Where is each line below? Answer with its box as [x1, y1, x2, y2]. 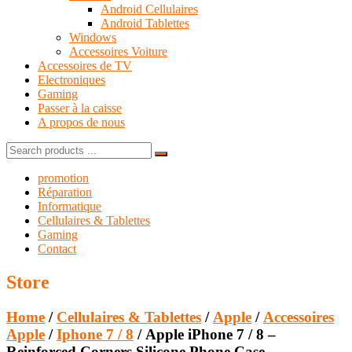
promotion [38, 170, 89, 185]
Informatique [38, 199, 101, 213]
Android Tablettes [101, 16, 189, 30]
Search [5, 141, 39, 155]
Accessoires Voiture [69, 44, 167, 58]
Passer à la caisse [38, 101, 122, 115]
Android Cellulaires [101, 2, 198, 16]
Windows [69, 30, 116, 44]
